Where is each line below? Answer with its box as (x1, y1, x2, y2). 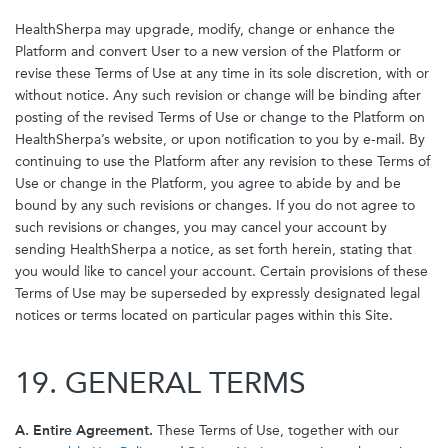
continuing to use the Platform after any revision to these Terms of (15, 153, 430, 170)
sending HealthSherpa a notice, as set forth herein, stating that (15, 241, 412, 258)
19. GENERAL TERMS (15, 365, 306, 401)
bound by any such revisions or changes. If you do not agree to (15, 197, 415, 214)
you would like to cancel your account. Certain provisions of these (15, 263, 428, 280)
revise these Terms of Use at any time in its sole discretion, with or (15, 65, 429, 82)
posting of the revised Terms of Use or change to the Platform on (15, 109, 425, 126)
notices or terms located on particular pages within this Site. (15, 307, 393, 324)
